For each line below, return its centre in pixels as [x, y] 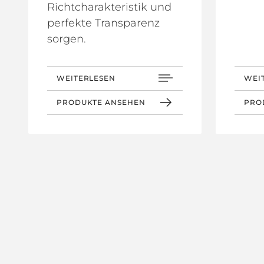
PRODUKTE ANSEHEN [101, 102]
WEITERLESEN [86, 78]
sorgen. [67, 39]
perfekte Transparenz [103, 23]
